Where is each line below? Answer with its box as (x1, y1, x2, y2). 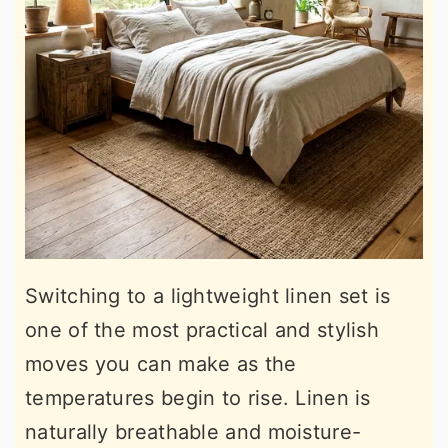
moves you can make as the (25, 351, 297, 376)
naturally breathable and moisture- (25, 419, 362, 444)
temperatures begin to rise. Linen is (25, 385, 371, 410)
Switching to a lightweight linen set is (25, 283, 391, 308)
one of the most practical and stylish (25, 317, 380, 342)
